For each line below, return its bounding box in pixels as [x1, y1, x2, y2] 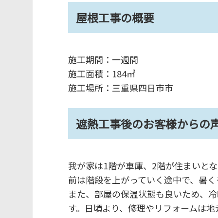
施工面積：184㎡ [68, 67, 135, 80]
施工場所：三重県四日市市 [68, 81, 173, 94]
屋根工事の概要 [75, 9, 154, 26]
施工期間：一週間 [68, 53, 138, 66]
